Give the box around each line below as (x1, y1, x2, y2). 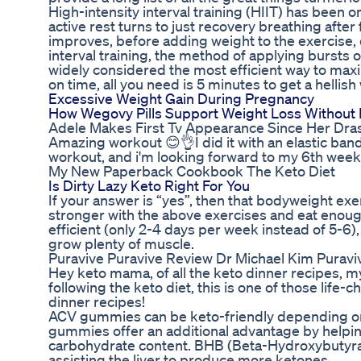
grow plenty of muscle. (48, 234, 194, 253)
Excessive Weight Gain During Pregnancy (48, 89, 314, 108)
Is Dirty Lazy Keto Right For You (48, 176, 250, 195)
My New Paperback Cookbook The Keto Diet (48, 162, 335, 180)
